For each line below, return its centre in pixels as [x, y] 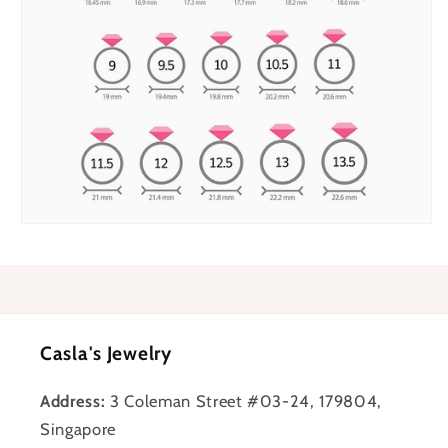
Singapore [78, 428]
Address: [73, 400]
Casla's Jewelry [106, 352]
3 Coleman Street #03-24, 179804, [244, 400]
